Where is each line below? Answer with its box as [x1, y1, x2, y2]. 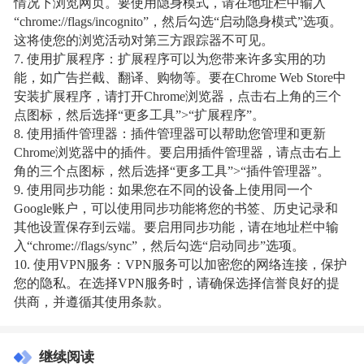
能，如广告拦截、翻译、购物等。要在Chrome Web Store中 [14, 71, 347, 86]
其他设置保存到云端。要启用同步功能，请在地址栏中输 [14, 220, 340, 236]
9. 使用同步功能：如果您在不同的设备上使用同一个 [14, 183, 314, 198]
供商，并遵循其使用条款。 [14, 295, 171, 310]
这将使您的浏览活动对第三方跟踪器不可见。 [14, 33, 275, 49]
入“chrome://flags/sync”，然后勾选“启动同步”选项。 [14, 239, 305, 254]
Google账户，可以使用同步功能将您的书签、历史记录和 [14, 201, 339, 217]
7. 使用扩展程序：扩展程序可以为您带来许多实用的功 [14, 52, 327, 67]
